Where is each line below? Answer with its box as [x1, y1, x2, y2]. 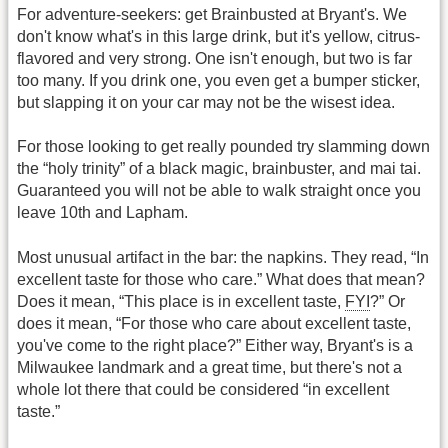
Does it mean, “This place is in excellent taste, [17, 292, 345, 310]
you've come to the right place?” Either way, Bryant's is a [17, 336, 413, 354]
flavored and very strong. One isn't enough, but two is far [17, 49, 412, 67]
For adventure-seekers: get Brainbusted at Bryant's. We [17, 5, 407, 23]
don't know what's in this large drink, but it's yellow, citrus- [17, 27, 420, 45]
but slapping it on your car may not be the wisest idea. [17, 93, 395, 111]
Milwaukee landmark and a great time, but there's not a [17, 358, 402, 376]
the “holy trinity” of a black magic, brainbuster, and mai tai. [17, 160, 421, 178]
